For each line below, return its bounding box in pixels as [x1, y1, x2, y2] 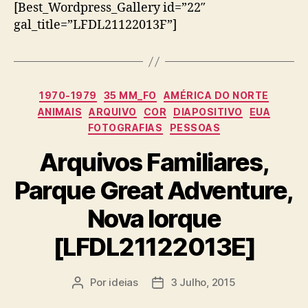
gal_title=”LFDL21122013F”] [14, 17, 177, 34]
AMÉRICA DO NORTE [163, 89, 269, 102]
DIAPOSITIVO [173, 105, 243, 118]
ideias [109, 275, 138, 289]
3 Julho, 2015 [170, 275, 236, 289]
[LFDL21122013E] [52, 231, 256, 262]
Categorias [153, 85, 214, 100]
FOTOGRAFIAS [87, 122, 163, 134]
